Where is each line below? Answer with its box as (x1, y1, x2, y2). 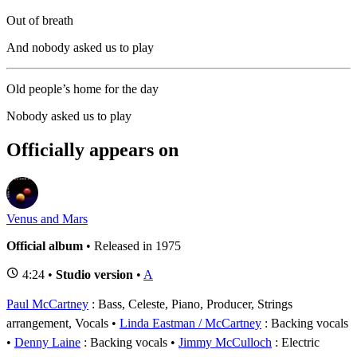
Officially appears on (6, 139, 178, 160)
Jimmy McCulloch (178, 335, 272, 349)
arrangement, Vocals (6, 316, 108, 330)
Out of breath (6, 13, 73, 27)
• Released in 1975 (83, 238, 181, 253)
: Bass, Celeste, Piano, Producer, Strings (88, 296, 292, 311)
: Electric (272, 335, 320, 349)
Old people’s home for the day (6, 81, 159, 96)
